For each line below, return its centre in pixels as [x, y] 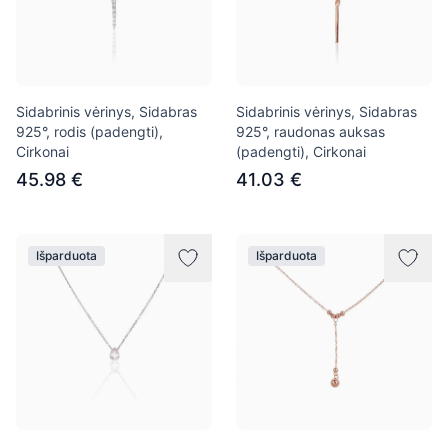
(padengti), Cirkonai [301, 151]
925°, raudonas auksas [310, 131]
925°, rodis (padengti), [89, 131]
